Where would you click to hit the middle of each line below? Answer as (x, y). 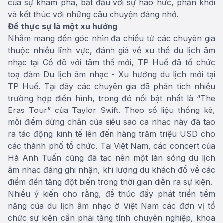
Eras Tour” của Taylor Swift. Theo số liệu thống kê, (111, 110)
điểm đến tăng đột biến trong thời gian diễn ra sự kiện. (110, 182)
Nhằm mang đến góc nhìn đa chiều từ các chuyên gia (111, 38)
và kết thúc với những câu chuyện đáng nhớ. (93, 14)
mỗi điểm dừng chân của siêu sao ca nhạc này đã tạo (111, 122)
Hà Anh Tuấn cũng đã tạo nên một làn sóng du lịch (111, 158)
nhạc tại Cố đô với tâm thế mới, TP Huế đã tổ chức (111, 62)
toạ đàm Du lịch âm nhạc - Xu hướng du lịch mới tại (111, 74)
